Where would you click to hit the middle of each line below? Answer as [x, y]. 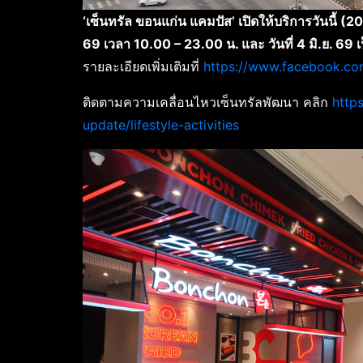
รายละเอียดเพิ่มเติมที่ [143, 66]
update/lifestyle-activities [161, 124]
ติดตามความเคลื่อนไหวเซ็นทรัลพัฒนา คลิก [207, 102]
